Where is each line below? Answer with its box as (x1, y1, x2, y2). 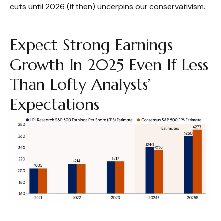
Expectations (10, 94, 99, 114)
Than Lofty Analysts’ (10, 74, 151, 94)
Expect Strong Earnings (10, 35, 173, 55)
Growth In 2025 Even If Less (10, 54, 208, 74)
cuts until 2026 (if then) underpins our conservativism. (10, 1, 205, 12)
